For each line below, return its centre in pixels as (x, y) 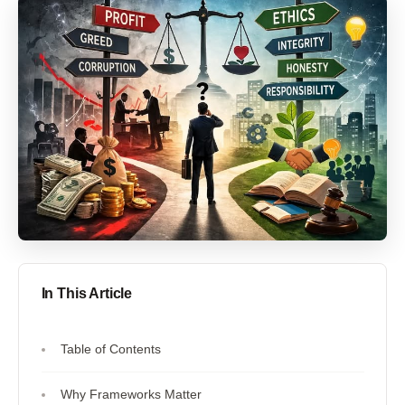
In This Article (87, 293)
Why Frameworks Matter (131, 394)
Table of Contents (110, 349)
